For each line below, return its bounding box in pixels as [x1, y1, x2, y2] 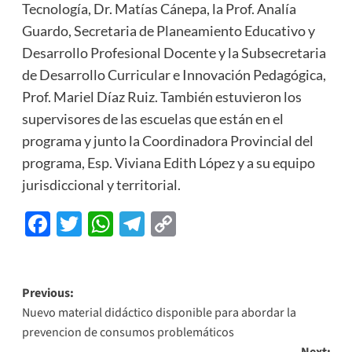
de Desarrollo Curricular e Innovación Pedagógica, [21, 66, 326, 84]
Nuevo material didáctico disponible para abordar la [21, 304, 296, 322]
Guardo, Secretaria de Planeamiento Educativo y [21, 22, 315, 40]
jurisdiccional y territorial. [21, 176, 181, 194]
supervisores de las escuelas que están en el [21, 110, 284, 128]
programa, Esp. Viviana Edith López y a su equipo [21, 154, 315, 172]
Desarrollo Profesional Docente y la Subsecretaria [21, 44, 326, 62]
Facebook [49, 208, 158, 240]
